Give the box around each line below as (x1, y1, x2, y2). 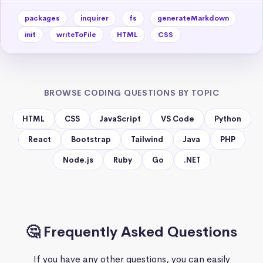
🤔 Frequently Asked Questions (26, 222, 237, 241)
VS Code (160, 113, 194, 124)
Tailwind (130, 134, 163, 144)
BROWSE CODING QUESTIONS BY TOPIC (43, 87, 220, 98)
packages (25, 13, 60, 23)
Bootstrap (70, 134, 111, 144)
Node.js (62, 154, 93, 165)
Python (214, 113, 241, 124)
